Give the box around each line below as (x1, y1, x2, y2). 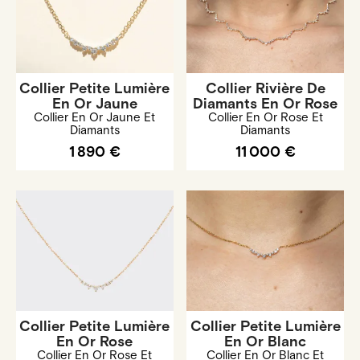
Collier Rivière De (205, 80, 325, 99)
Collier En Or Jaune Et (34, 110, 156, 126)
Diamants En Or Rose (193, 95, 338, 114)
